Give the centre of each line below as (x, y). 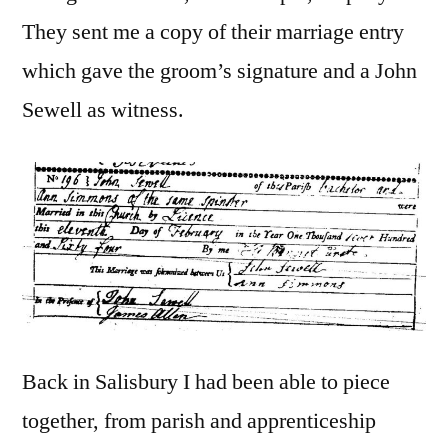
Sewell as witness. (103, 110)
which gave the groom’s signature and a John (219, 71)
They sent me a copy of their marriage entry (213, 32)
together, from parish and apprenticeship (199, 420)
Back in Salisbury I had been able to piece (206, 381)
